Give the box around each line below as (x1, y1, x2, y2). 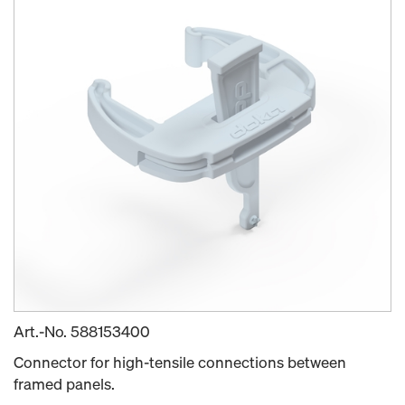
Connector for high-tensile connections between (14, 351, 346, 372)
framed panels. (14, 372, 115, 394)
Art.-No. (14, 320, 71, 342)
